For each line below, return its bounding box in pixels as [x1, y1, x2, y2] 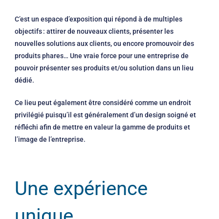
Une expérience [15, 176, 148, 200]
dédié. [15, 76, 36, 84]
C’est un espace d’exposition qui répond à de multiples [15, 15, 182, 23]
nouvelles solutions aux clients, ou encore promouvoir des [15, 39, 194, 47]
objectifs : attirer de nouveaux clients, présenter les [15, 27, 174, 35]
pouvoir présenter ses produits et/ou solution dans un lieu [15, 64, 194, 72]
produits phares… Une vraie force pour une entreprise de [15, 51, 189, 60]
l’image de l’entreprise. [15, 135, 87, 143]
